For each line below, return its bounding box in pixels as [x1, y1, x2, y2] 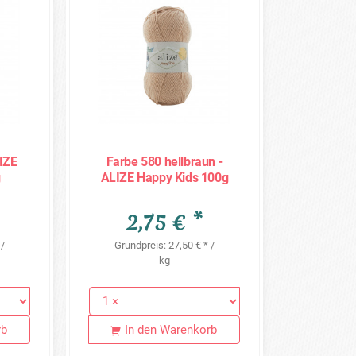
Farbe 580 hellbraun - [106, 154, 223, 170]
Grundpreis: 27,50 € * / [114, 238, 215, 251]
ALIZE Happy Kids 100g [100, 170, 229, 186]
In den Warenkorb [125, 323, 218, 338]
